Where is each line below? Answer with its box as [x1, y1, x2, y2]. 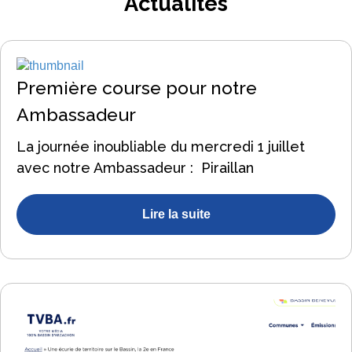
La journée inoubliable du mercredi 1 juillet [16, 137, 305, 155]
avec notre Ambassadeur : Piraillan [16, 159, 254, 176]
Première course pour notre [16, 76, 257, 98]
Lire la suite [141, 207, 211, 221]
